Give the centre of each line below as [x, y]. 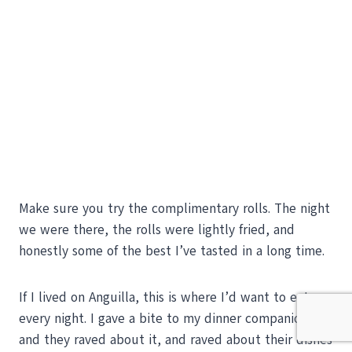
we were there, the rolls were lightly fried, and [157, 230]
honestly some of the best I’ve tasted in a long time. [172, 251]
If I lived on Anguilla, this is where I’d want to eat [164, 298]
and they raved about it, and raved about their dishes [176, 340]
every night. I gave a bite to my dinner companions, [168, 319]
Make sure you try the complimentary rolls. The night [174, 209]
